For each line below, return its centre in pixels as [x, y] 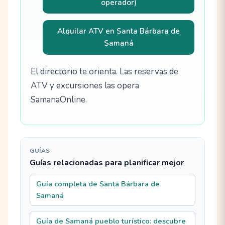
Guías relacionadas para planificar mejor [107, 163]
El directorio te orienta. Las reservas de [104, 71]
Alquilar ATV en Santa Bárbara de [119, 31]
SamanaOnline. [59, 99]
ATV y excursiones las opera [85, 85]
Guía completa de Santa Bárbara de [98, 184]
